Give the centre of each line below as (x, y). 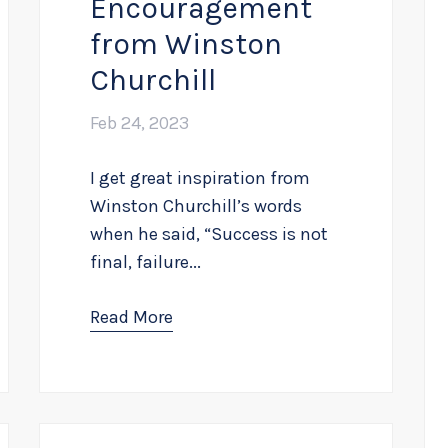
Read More (132, 316)
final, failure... (146, 261)
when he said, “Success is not (209, 233)
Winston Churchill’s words (196, 205)
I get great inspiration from (200, 177)
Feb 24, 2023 (140, 122)
